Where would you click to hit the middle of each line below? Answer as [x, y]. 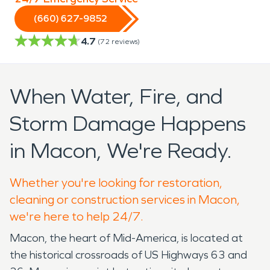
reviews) [126, 41]
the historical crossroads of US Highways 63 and [128, 255]
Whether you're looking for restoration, [116, 182]
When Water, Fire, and [116, 96]
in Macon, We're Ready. [121, 151]
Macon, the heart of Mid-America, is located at [126, 238]
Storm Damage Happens [128, 124]
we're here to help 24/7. [77, 216]
